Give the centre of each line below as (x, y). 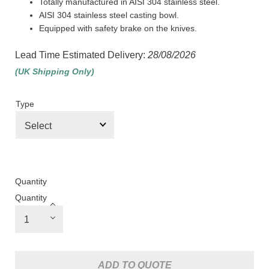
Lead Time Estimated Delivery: (81, 55)
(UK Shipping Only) (55, 72)
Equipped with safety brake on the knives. (118, 29)
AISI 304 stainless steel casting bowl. (109, 15)
